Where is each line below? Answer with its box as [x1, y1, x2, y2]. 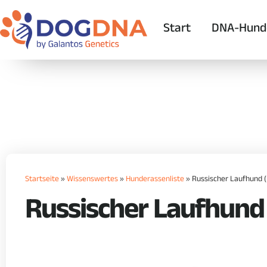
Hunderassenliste [126, 174, 184, 186]
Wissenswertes [67, 174, 118, 186]
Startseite [25, 174, 59, 186]
